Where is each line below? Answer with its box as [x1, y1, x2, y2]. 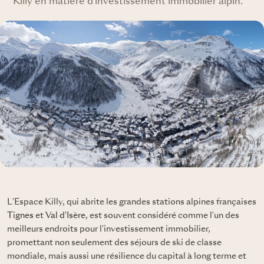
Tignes [7, 211, 34, 220]
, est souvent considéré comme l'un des [85, 211, 239, 220]
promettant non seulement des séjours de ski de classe [7, 238, 222, 247]
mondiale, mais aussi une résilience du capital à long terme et [7, 252, 246, 260]
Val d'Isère [45, 211, 85, 220]
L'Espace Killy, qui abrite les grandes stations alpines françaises [7, 197, 256, 206]
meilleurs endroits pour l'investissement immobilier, [7, 225, 210, 233]
